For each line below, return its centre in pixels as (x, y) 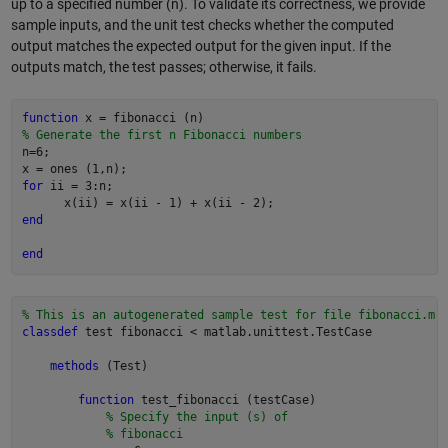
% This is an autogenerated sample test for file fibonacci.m (228, 315)
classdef (50, 332)
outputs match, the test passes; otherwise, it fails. (163, 66)
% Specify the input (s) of (197, 417)
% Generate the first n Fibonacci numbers (162, 135)
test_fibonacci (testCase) (225, 400)
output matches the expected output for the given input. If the (200, 45)
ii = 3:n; (78, 186)
